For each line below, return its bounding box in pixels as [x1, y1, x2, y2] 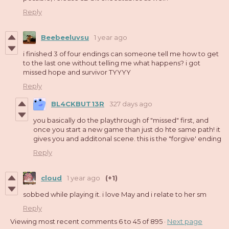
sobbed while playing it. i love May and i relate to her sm [23, 190, 207, 198]
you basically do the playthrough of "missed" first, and [33, 116, 209, 124]
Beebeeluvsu [41, 33, 89, 42]
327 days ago [109, 100, 152, 108]
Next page [167, 217, 202, 225]
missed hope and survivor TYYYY [23, 67, 131, 76]
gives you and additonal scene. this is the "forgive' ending [33, 134, 221, 143]
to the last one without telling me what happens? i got [23, 58, 200, 67]
